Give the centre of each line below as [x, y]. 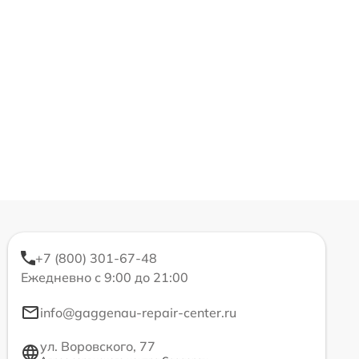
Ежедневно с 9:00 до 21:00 [105, 278]
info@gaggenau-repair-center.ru [138, 313]
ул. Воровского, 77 [98, 347]
